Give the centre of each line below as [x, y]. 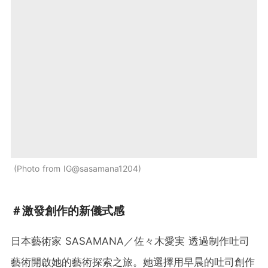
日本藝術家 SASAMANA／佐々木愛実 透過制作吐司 [130, 241]
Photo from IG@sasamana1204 [77, 168]
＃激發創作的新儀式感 [68, 211]
